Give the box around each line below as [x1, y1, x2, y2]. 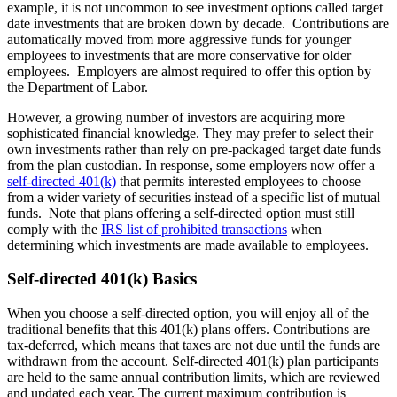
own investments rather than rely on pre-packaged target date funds [7, 141, 381, 157]
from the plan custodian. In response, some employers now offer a [7, 157, 375, 173]
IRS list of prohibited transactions [101, 221, 287, 237]
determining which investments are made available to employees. [7, 237, 369, 253]
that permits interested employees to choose [116, 173, 361, 189]
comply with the [7, 221, 101, 237]
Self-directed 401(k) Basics [7, 269, 197, 289]
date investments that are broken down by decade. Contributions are [7, 15, 389, 31]
